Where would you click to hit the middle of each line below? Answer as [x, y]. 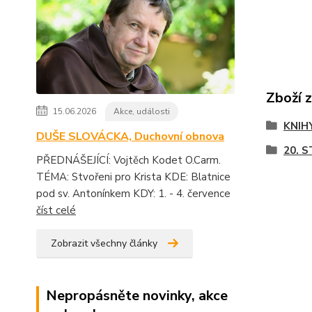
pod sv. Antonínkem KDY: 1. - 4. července [133, 193]
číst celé [56, 210]
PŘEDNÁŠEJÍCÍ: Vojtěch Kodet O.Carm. [128, 160]
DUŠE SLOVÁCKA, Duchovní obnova [130, 136]
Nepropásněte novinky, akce [137, 295]
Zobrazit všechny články [104, 243]
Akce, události [142, 111]
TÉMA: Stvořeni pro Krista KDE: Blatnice [133, 177]
